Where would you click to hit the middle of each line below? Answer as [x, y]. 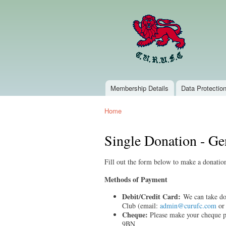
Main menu [117, 94]
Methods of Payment [136, 179]
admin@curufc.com [188, 206]
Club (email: [141, 206]
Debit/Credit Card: [151, 197]
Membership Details [140, 88]
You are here [125, 120]
